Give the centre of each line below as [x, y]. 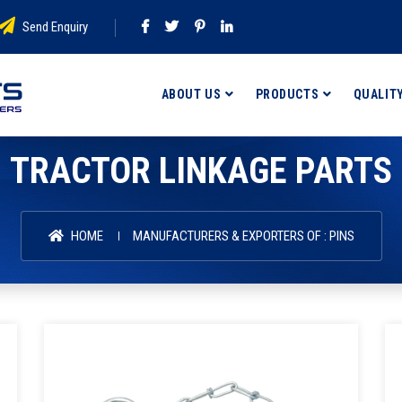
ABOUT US [191, 94]
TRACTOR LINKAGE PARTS [201, 171]
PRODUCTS [287, 94]
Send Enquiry [54, 27]
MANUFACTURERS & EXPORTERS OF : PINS [243, 236]
